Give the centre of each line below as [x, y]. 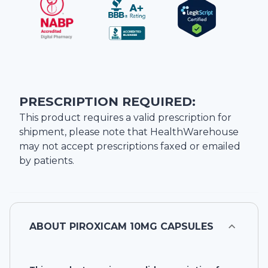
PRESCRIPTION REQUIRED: [107, 102]
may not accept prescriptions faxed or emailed [130, 147]
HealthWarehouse [194, 132]
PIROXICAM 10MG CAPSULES [141, 227]
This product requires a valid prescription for [125, 118]
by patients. [47, 161]
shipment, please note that [85, 132]
